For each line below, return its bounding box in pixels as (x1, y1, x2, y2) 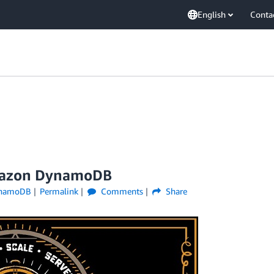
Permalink (40, 186, 79, 196)
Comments (98, 186, 144, 196)
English (198, 9, 226, 20)
